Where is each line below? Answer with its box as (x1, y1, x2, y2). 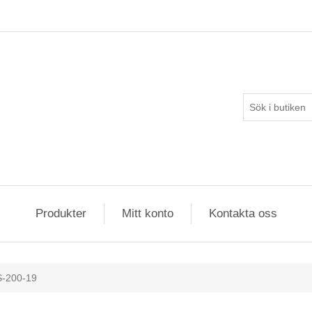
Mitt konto (121, 207, 173, 220)
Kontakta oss (208, 207, 277, 220)
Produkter (35, 207, 86, 220)
